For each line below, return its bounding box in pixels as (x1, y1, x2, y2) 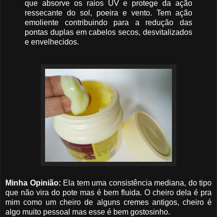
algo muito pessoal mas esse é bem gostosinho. (5, 207, 170, 216)
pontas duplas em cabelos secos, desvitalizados (25, 28, 192, 36)
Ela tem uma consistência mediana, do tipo (61, 178, 212, 187)
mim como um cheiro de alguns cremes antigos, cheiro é (5, 198, 212, 206)
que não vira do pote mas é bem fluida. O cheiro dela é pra (5, 188, 212, 197)
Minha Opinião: (5, 178, 61, 187)
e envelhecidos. (25, 37, 79, 46)
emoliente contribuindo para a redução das (25, 18, 192, 27)
